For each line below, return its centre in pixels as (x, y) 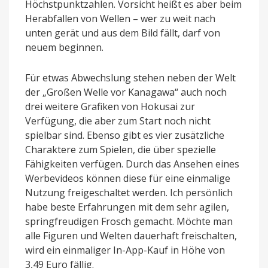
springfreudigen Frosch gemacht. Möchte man (129, 221)
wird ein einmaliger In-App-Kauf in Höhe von (125, 250)
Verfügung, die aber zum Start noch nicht (118, 121)
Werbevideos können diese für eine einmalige (128, 178)
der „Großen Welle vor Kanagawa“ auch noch (126, 92)
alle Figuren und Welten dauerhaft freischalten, (131, 235)
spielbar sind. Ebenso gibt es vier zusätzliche (125, 135)
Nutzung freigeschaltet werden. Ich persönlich (129, 192)
